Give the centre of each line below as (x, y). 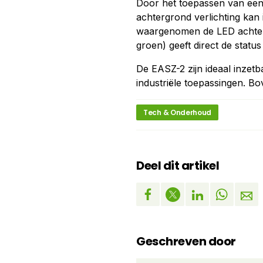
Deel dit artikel (178, 166)
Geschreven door (186, 241)
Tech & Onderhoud (178, 112)
